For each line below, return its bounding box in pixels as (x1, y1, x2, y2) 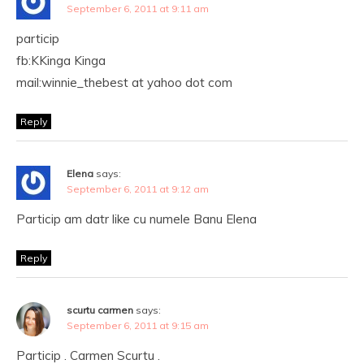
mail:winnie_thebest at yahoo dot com (16, 75, 232, 90)
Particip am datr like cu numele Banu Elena (16, 211, 257, 227)
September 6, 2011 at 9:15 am (67, 319, 209, 331)
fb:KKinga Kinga (16, 53, 106, 68)
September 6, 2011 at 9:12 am (67, 183, 209, 195)
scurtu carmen (67, 304, 133, 316)
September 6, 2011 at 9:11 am (67, 2, 209, 15)
